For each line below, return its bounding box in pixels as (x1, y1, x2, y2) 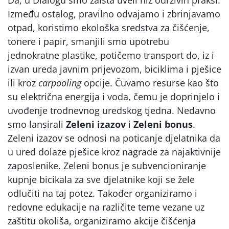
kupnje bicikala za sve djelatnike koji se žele (8, 173, 195, 186)
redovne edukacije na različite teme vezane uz (8, 200, 204, 213)
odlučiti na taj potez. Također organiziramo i (8, 187, 197, 199)
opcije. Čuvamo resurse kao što (81, 76, 219, 89)
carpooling (38, 76, 81, 89)
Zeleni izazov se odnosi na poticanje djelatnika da (8, 131, 220, 144)
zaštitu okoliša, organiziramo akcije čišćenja (8, 214, 196, 227)
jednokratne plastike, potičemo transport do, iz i (8, 49, 214, 61)
